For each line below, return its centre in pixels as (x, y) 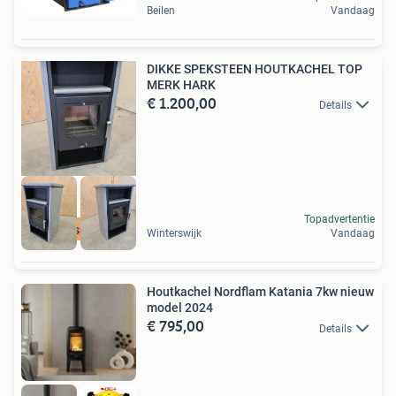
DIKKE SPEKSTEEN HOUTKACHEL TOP (255, 69)
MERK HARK (181, 85)
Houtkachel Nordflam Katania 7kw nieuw (260, 292)
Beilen (161, 11)
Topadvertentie (339, 220)
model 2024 (180, 308)
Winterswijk (174, 234)
